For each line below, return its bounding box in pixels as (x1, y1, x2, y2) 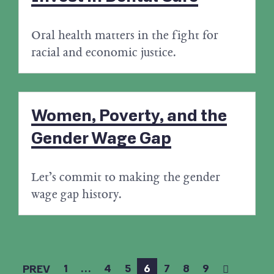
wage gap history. (31, 185, 122, 203)
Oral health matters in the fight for (31, 26, 218, 44)
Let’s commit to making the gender (31, 168, 220, 186)
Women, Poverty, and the (31, 106, 227, 127)
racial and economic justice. (31, 43, 176, 61)
